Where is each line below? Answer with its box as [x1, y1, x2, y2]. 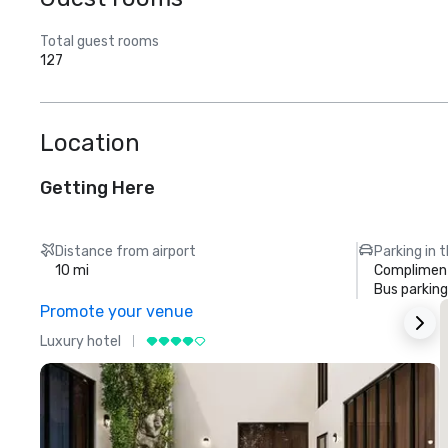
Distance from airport [55, 243, 197, 260]
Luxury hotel [40, 332, 121, 350]
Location [40, 129, 140, 157]
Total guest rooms [40, 33, 159, 50]
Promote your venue [40, 302, 193, 321]
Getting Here [40, 177, 155, 199]
